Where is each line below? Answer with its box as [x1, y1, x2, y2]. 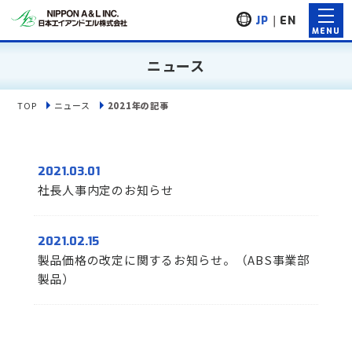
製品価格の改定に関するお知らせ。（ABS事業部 [37, 251, 310, 268]
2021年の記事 [107, 99, 169, 112]
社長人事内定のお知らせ [37, 181, 174, 198]
